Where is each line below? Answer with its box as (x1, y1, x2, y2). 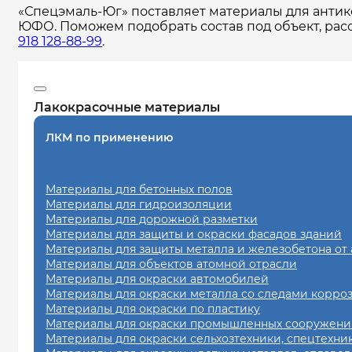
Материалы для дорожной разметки (46, 212, 258, 227)
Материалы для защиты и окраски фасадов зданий (46, 227, 342, 242)
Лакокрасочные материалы (34, 100, 220, 115)
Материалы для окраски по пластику (46, 302, 260, 317)
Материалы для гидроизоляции (46, 197, 232, 212)
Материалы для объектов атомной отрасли (46, 257, 297, 272)
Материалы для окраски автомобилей (46, 272, 269, 287)
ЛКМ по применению (46, 130, 173, 145)
